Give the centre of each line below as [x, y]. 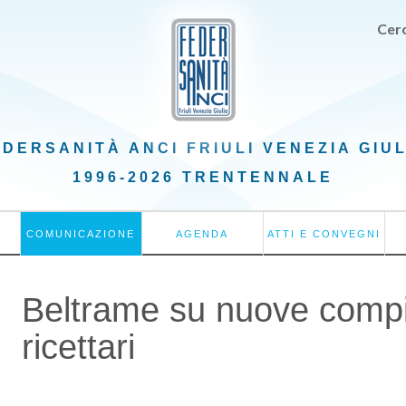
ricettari [78, 347]
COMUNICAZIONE [81, 233]
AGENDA [203, 233]
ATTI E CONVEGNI [324, 233]
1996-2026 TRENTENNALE [203, 177]
